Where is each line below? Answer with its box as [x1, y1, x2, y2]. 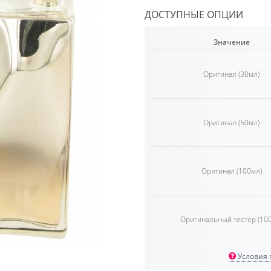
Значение [213, 37, 250, 47]
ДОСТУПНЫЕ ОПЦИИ [145, 8, 243, 21]
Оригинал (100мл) [201, 166, 262, 176]
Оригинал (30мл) [203, 69, 260, 79]
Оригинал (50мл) [203, 117, 260, 128]
